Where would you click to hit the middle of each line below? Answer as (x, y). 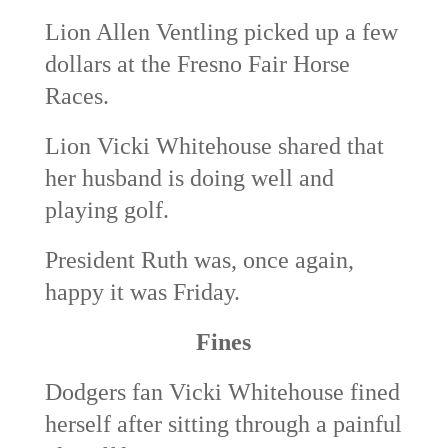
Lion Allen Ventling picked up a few (221, 31)
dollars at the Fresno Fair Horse (197, 63)
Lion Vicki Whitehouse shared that (214, 145)
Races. (76, 95)
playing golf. (109, 209)
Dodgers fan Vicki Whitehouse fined (222, 391)
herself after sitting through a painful (223, 423)
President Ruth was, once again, (199, 259)
